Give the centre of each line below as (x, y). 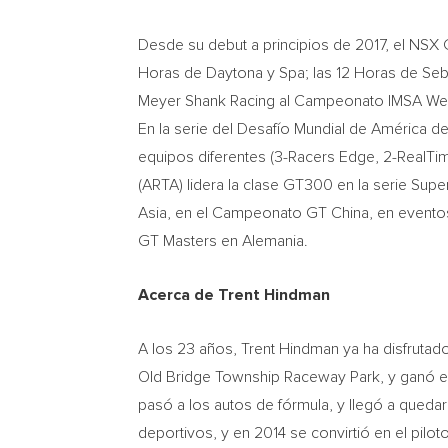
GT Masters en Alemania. (223, 240)
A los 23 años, (189, 348)
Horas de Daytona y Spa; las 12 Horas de (280, 72)
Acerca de (178, 294)
